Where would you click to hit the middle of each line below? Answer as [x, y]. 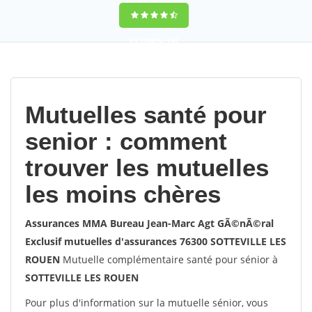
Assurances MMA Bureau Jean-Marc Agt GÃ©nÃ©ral [149, 223]
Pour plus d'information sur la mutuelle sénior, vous [147, 303]
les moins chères [123, 194]
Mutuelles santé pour [146, 115]
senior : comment [126, 141]
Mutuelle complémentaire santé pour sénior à [169, 259]
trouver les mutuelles [147, 167]
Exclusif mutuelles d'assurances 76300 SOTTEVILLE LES [156, 241]
